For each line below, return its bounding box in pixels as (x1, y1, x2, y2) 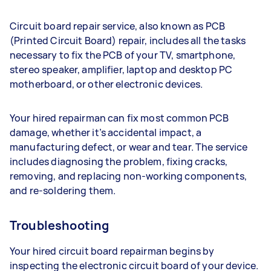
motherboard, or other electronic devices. (10, 77, 205, 91)
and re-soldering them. (10, 184, 120, 197)
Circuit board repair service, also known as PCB (10, 19, 226, 33)
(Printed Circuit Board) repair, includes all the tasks (10, 34, 246, 47)
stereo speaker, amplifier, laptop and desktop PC (10, 63, 233, 76)
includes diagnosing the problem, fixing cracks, (10, 155, 228, 168)
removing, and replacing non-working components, (10, 169, 247, 183)
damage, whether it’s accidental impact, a (10, 126, 202, 139)
